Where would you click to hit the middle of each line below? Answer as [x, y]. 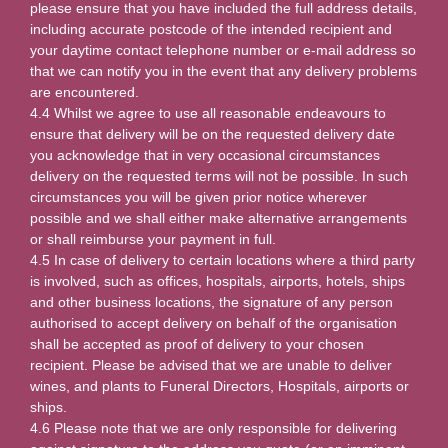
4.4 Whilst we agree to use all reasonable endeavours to [208, 112]
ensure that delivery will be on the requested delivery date [212, 133]
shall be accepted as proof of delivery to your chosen [197, 343]
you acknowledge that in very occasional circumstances [205, 154]
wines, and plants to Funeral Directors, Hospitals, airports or [219, 385]
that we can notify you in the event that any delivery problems [223, 70]
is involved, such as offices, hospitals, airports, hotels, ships [217, 280]
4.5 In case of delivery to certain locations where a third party [222, 259]
